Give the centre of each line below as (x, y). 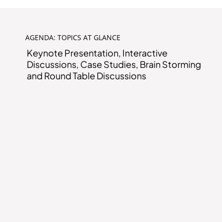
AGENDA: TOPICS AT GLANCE (73, 38)
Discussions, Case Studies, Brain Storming (114, 64)
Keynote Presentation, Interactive (97, 53)
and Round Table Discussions (87, 76)
